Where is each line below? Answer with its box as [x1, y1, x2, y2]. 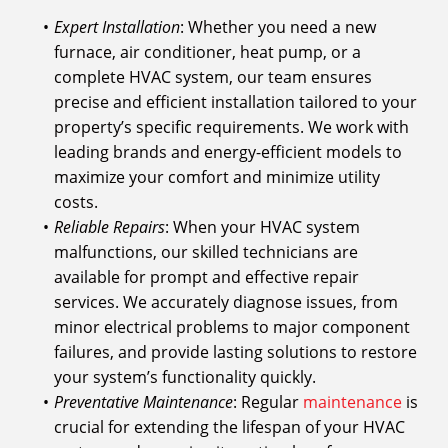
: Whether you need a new [179, 16, 376, 39]
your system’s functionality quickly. [54, 366, 316, 389]
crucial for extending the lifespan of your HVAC [54, 416, 405, 439]
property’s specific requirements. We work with [54, 116, 409, 139]
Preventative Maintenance [53, 391, 233, 414]
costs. [54, 191, 98, 214]
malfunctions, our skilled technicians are [54, 241, 358, 264]
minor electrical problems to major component [54, 316, 410, 339]
